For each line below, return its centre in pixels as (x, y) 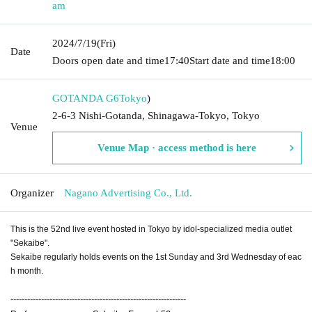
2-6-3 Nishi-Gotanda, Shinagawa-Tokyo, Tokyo (156, 115)
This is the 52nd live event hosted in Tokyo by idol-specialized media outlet (151, 229)
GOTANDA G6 (86, 98)
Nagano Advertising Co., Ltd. (128, 193)
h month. (27, 271)
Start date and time (230, 60)
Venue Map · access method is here (177, 147)
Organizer (32, 193)
